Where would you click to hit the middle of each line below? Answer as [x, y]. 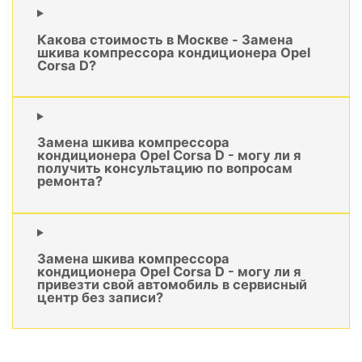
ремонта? [70, 181]
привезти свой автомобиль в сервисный [172, 285]
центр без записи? [100, 298]
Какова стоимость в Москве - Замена [165, 39]
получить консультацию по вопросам [165, 168]
